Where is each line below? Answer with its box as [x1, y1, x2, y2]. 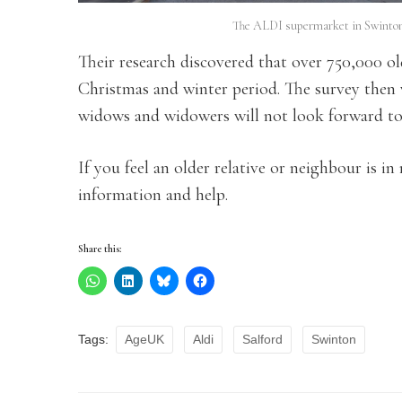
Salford [242, 331, 283, 346]
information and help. [78, 183, 228, 205]
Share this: [78, 241, 121, 255]
